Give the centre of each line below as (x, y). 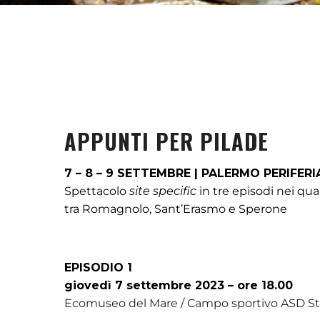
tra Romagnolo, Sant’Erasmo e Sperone (176, 209)
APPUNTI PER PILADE (166, 141)
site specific (163, 191)
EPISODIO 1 (98, 267)
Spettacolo (97, 191)
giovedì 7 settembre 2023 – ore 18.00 (179, 285)
